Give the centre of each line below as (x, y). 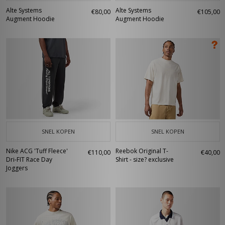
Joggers (17, 168)
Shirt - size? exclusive (145, 159)
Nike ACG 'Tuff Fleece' (37, 151)
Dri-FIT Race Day (29, 159)
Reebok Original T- (142, 151)
